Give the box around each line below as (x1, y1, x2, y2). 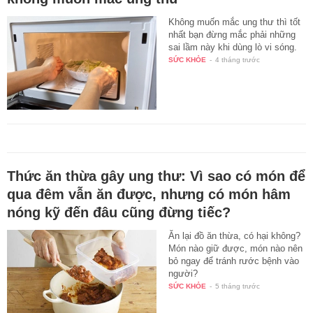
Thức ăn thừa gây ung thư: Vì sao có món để (7, 168, 305, 184)
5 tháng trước (215, 282, 261, 290)
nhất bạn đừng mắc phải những (168, 29, 296, 40)
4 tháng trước (215, 55, 261, 64)
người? (168, 268, 198, 279)
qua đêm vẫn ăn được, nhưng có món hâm (7, 186, 291, 202)
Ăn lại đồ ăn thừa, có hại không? (168, 230, 301, 241)
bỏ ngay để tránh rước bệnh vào (168, 255, 300, 266)
